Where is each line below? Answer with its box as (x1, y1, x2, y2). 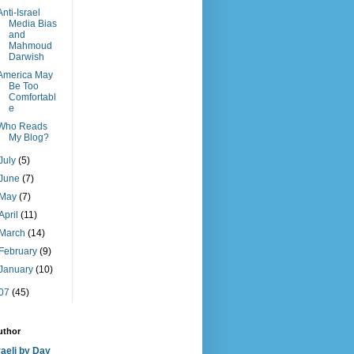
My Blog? (8, 132, 49, 143)
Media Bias (8, 18, 57, 29)
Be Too (8, 81, 39, 92)
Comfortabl (8, 92, 56, 103)
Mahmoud (8, 40, 52, 51)
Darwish (8, 51, 44, 62)
